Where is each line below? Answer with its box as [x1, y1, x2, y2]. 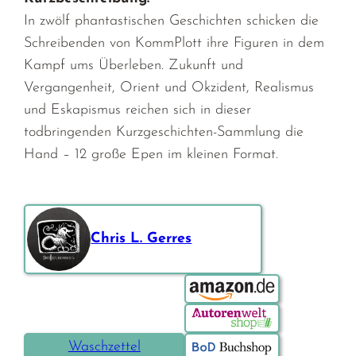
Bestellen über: [184, 276, 284, 292]
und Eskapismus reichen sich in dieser [24, 102, 252, 118]
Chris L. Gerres [91, 230, 192, 246]
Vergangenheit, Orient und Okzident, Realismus [24, 79, 315, 95]
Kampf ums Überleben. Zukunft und [24, 57, 244, 73]
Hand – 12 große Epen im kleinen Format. [24, 146, 279, 162]
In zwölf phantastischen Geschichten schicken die [24, 13, 319, 29]
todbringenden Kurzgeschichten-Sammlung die [24, 124, 304, 140]
